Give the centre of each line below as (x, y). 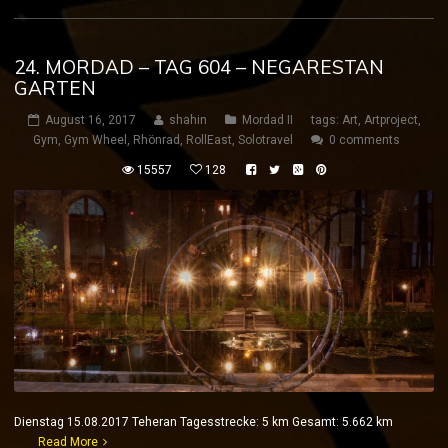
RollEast (209, 140)
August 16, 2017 (90, 120)
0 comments (364, 140)
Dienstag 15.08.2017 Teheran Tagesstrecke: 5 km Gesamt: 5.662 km (221, 422)
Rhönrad (156, 140)
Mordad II (267, 120)
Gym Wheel (95, 140)
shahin (187, 120)
